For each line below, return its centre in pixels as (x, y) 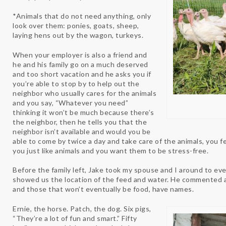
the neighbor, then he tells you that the (80, 122)
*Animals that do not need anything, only (82, 16)
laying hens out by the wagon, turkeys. (78, 35)
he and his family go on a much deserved (80, 64)
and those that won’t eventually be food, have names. (103, 189)
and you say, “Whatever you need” (70, 102)
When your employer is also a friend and (80, 54)
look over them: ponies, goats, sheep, (76, 26)
